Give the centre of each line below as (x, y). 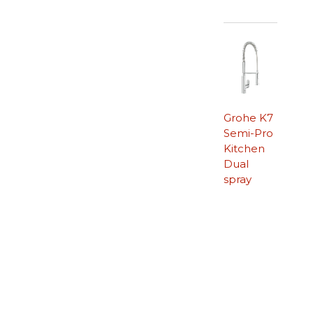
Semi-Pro (248, 133)
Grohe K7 (248, 117)
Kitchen (244, 148)
